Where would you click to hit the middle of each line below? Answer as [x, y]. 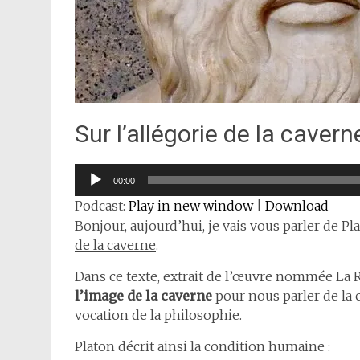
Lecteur [98, 173]
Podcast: [102, 206]
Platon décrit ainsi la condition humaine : [202, 346]
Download [297, 206]
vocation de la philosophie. [158, 315]
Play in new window [191, 206]
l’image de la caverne [143, 296]
